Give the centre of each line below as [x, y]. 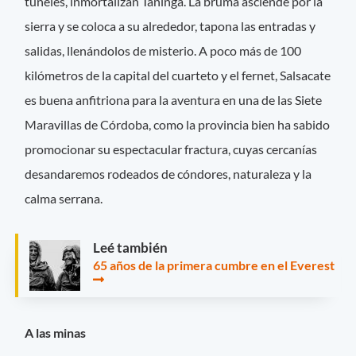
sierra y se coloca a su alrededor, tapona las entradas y [170, 25]
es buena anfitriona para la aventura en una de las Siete [174, 99]
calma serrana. [64, 198]
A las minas [56, 333]
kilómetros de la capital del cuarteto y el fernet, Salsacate [178, 75]
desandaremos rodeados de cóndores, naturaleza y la [168, 173]
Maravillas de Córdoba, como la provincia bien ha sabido [178, 124]
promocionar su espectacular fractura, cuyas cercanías [171, 149]
